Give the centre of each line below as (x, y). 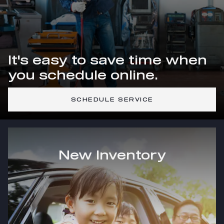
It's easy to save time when (107, 59)
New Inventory (112, 155)
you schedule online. (83, 74)
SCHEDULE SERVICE (112, 99)
